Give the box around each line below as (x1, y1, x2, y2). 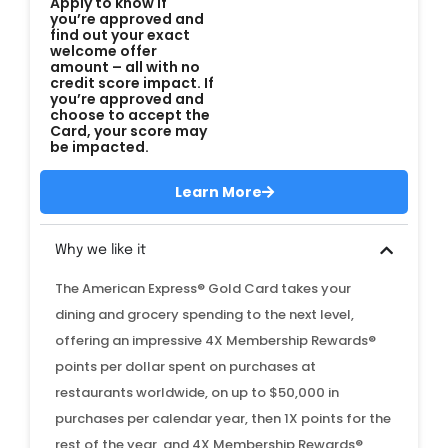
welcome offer (50, 41, 157, 62)
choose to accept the (50, 105, 210, 126)
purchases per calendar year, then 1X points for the (55, 409, 391, 429)
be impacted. (50, 137, 149, 158)
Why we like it (55, 243, 146, 258)
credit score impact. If (50, 73, 214, 94)
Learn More (174, 182, 262, 203)
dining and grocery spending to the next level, (55, 305, 354, 325)
